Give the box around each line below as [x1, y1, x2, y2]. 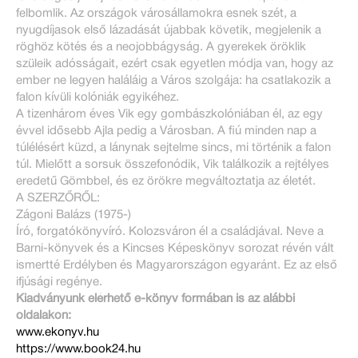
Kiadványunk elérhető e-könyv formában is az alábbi [16, 293, 295, 305]
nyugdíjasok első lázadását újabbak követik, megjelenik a [16, 25, 321, 37]
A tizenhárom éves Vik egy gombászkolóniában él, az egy [16, 109, 323, 121]
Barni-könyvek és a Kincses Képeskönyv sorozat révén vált [16, 243, 334, 255]
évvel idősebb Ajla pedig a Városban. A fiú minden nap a [16, 125, 316, 137]
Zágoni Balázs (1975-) [16, 209, 131, 221]
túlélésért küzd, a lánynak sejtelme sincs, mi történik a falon [16, 142, 331, 154]
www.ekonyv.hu [16, 327, 99, 339]
